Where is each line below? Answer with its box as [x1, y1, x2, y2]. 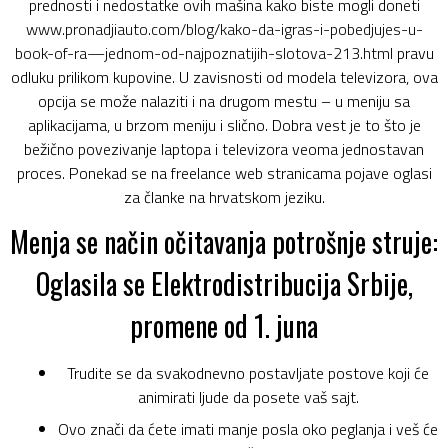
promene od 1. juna [130, 305, 318, 346]
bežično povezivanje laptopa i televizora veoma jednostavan [24, 137, 424, 161]
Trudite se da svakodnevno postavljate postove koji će [67, 361, 429, 385]
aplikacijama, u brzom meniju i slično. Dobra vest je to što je [27, 113, 421, 137]
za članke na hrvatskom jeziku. [123, 185, 325, 209]
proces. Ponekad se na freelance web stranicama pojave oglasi [16, 161, 432, 185]
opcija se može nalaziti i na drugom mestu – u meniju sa [38, 89, 410, 113]
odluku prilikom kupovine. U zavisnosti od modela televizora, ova [10, 65, 438, 89]
